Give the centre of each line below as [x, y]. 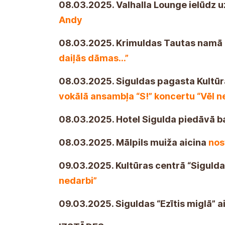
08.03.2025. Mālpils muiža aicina [134, 142]
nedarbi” [78, 180]
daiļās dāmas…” [94, 58]
